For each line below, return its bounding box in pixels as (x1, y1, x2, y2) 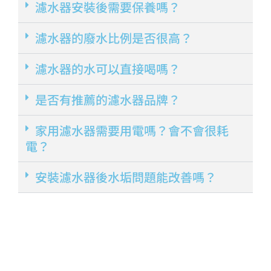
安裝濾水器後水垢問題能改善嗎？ (35, 168, 217, 186)
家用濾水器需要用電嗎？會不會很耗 (35, 122, 229, 140)
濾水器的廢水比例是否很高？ (35, 29, 192, 47)
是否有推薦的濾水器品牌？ (35, 91, 180, 109)
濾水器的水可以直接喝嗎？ (35, 60, 180, 78)
